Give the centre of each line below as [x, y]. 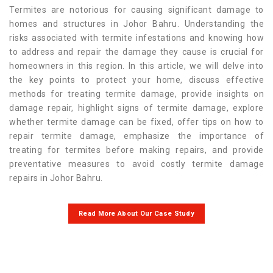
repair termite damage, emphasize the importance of [136, 136]
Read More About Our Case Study [136, 214]
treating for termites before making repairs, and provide [136, 150]
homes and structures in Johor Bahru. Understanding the [136, 24]
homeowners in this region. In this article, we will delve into [136, 66]
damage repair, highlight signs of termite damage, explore [136, 108]
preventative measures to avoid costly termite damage [136, 164]
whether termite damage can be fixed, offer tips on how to [136, 122]
